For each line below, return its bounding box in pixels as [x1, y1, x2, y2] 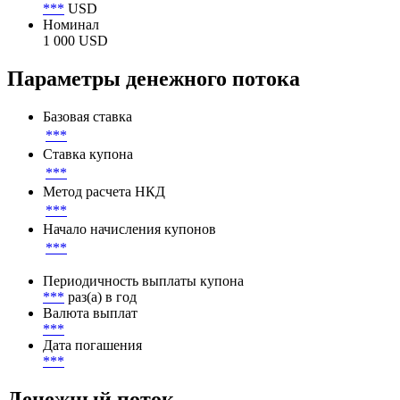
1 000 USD [43, 33, 108, 49]
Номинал [43, 17, 99, 33]
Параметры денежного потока [7, 67, 300, 91]
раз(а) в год [68, 289, 137, 304]
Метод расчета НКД [43, 184, 165, 199]
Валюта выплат [43, 305, 137, 321]
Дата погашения [43, 337, 142, 353]
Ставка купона [43, 146, 133, 162]
